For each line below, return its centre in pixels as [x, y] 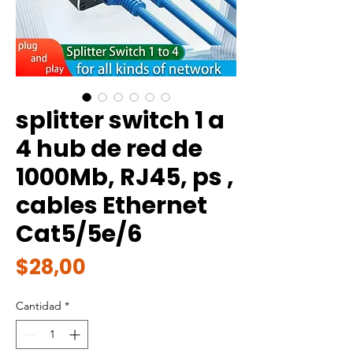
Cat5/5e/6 [79, 234]
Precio [119, 266]
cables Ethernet [111, 206]
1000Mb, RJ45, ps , [125, 177]
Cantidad [39, 306]
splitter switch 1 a [120, 121]
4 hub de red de [109, 149]
